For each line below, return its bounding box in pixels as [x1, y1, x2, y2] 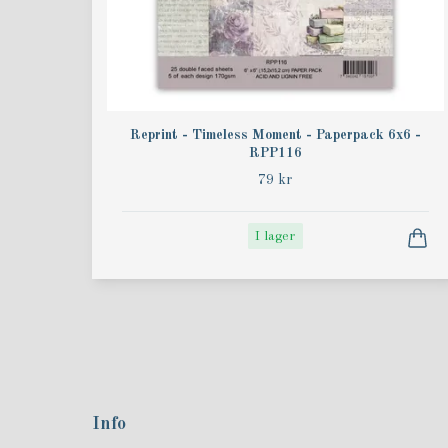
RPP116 [248, 146, 302, 161]
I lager [255, 229, 296, 243]
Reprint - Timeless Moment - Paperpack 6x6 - [129, 128, 421, 143]
